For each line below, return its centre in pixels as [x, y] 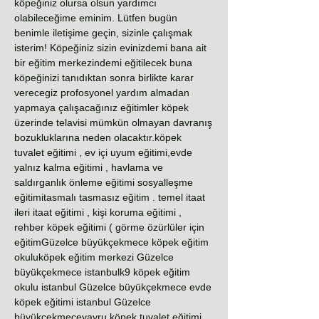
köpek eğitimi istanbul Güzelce [83, 302]
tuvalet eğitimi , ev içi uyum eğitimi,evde [103, 152]
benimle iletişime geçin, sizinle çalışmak [103, 33]
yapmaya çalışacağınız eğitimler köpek [101, 108]
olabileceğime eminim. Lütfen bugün [96, 18]
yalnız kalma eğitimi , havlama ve [89, 167]
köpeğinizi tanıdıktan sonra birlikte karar [104, 78]
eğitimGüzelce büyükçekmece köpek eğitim [111, 242]
